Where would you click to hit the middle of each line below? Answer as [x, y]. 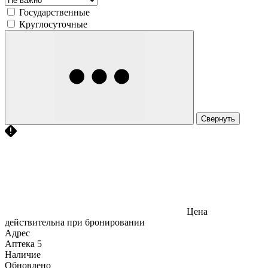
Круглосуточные [53, 24]
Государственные [54, 12]
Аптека [20, 243]
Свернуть [218, 118]
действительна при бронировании [75, 222]
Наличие [23, 254]
